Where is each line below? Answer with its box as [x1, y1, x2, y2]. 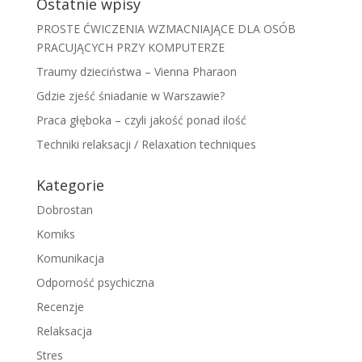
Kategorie [36, 175, 104, 195]
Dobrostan [36, 202, 93, 217]
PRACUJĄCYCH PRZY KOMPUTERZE [36, 40, 225, 55]
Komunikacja [36, 250, 104, 266]
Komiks [36, 226, 75, 242]
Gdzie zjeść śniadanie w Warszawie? [36, 88, 225, 103]
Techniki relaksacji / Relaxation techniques [36, 137, 256, 152]
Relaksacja [36, 323, 92, 339]
